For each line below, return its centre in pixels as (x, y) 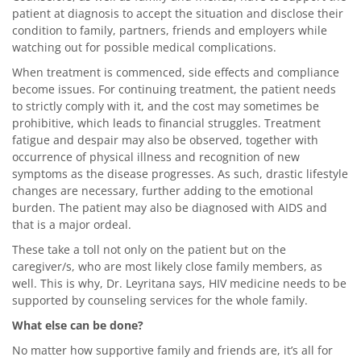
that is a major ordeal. (72, 224)
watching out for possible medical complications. (144, 47)
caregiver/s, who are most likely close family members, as (167, 266)
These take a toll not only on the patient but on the (149, 249)
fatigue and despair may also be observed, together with (165, 139)
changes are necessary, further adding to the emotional (163, 190)
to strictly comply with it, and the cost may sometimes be (166, 106)
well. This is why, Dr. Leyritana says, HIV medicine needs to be (179, 283)
